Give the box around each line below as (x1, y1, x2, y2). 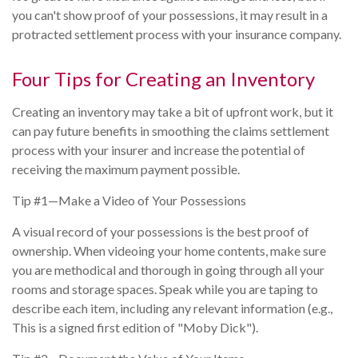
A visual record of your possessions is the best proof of (12, 223, 309, 239)
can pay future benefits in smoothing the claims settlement (12, 122, 329, 138)
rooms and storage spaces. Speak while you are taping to (12, 280, 318, 296)
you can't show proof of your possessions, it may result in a (12, 6, 328, 22)
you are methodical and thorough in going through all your (12, 261, 324, 277)
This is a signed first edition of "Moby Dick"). (12, 319, 258, 335)
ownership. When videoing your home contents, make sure (12, 242, 326, 258)
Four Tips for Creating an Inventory (12, 66, 315, 90)
